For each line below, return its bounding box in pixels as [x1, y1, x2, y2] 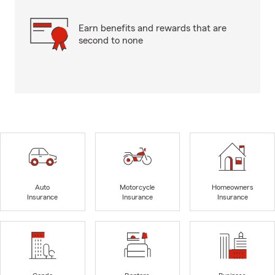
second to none [79, 36, 143, 45]
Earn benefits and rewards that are [79, 23, 227, 33]
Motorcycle [120, 184, 155, 192]
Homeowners [211, 184, 254, 192]
